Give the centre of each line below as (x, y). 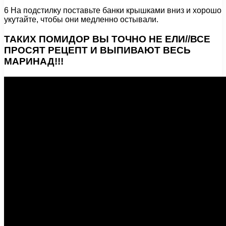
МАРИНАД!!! (34, 61)
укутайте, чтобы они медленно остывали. (81, 20)
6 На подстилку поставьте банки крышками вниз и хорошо (113, 11)
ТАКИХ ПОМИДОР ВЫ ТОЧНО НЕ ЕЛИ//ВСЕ (107, 39)
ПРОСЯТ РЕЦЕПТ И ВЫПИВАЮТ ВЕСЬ (97, 50)
